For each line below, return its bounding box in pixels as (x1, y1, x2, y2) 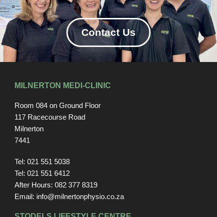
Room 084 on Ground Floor (15, 101, 101, 110)
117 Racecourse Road (15, 113, 85, 122)
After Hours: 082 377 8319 (15, 181, 97, 189)
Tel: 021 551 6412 (15, 169, 70, 178)
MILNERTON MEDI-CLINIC (15, 81, 111, 90)
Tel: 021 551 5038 (15, 157, 70, 166)
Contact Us (81, 27, 136, 38)
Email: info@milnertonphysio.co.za (15, 192, 124, 201)
